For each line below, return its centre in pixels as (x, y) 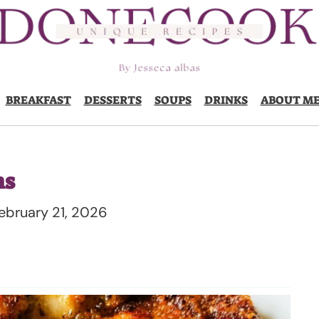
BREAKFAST (38, 100)
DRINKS (226, 100)
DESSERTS (113, 100)
